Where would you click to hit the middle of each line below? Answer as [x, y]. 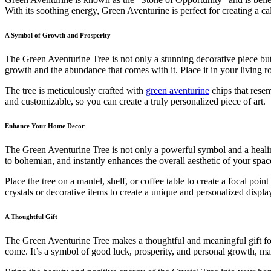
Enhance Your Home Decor [45, 126]
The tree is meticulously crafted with [75, 91]
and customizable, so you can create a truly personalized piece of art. [135, 102]
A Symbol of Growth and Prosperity [58, 35]
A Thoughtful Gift [31, 217]
